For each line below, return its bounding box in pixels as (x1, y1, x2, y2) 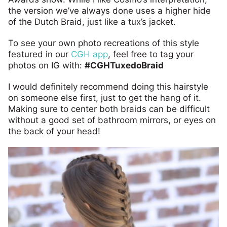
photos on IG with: (8, 60, 85, 71)
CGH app (71, 49, 108, 60)
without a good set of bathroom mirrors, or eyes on (8, 115, 216, 126)
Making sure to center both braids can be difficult (8, 104, 210, 115)
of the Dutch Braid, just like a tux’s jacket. (8, 17, 176, 27)
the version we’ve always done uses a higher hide (8, 6, 211, 16)
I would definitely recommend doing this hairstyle (8, 82, 208, 92)
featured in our (8, 49, 71, 60)
